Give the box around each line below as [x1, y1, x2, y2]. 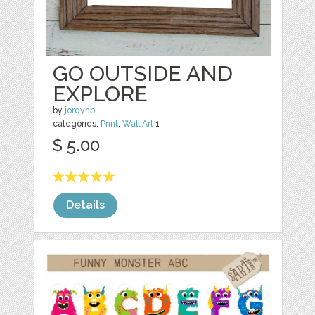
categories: [53, 119, 101, 129]
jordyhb [65, 105, 96, 116]
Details [66, 198, 105, 212]
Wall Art [122, 119, 154, 129]
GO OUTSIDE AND [53, 61, 233, 86]
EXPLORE [53, 82, 148, 107]
